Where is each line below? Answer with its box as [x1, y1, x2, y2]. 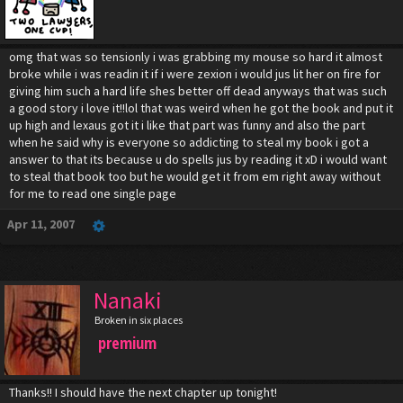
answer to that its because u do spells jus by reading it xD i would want [9, 151, 387, 167]
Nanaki [93, 286, 162, 315]
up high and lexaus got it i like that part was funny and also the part [9, 117, 365, 133]
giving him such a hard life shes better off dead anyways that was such [9, 83, 387, 99]
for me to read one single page [9, 185, 176, 201]
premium [97, 332, 157, 354]
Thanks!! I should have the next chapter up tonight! [9, 384, 277, 400]
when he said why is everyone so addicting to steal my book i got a [9, 134, 369, 150]
